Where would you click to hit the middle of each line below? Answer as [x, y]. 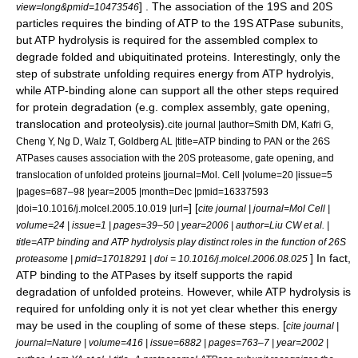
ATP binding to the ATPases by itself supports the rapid [154, 275]
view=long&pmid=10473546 [78, 7]
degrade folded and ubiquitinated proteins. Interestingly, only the [178, 57]
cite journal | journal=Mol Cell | [264, 208]
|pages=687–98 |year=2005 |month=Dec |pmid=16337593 [142, 191]
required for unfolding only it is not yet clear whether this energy [177, 308]
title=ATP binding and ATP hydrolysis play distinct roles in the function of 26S [181, 242]
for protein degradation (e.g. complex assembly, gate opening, [173, 107]
